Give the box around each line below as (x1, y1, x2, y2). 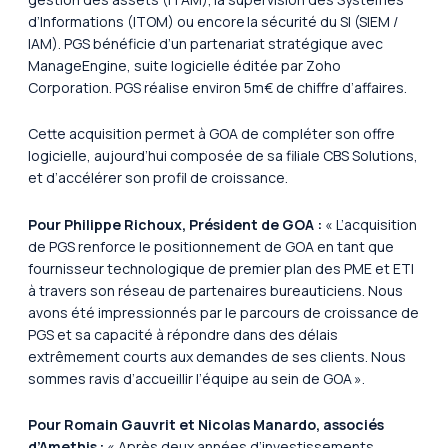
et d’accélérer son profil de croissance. (28, 168, 291, 188)
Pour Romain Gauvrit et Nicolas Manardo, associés (28, 415, 384, 435)
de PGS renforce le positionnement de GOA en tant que (28, 236, 394, 256)
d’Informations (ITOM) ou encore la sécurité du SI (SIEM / (28, 11, 398, 31)
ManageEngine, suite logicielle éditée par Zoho (28, 55, 341, 75)
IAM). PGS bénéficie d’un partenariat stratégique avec (28, 33, 383, 53)
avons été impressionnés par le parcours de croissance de (28, 302, 419, 322)
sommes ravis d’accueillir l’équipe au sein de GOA (28, 368, 352, 388)
